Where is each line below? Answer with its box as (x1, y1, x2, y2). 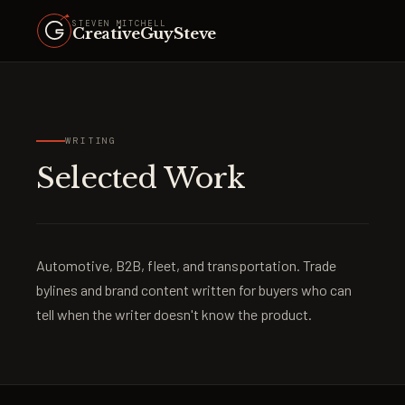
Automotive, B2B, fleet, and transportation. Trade (36, 257, 336, 274)
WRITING (65, 135, 118, 146)
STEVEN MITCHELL (72, 18, 167, 29)
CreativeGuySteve (72, 24, 217, 43)
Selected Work (36, 160, 246, 196)
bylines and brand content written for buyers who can (36, 281, 352, 298)
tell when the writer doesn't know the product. (36, 306, 312, 323)
